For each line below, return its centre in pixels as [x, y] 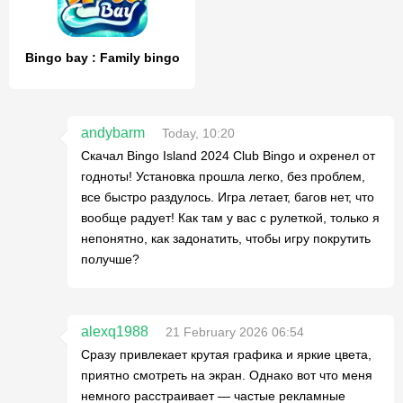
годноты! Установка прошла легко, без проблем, [223, 176]
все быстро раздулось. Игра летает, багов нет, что [228, 197]
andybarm [113, 133]
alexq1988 [115, 331]
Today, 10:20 [198, 133]
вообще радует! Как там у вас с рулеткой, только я [230, 218]
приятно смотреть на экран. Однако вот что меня [227, 375]
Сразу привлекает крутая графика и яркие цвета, [226, 354]
